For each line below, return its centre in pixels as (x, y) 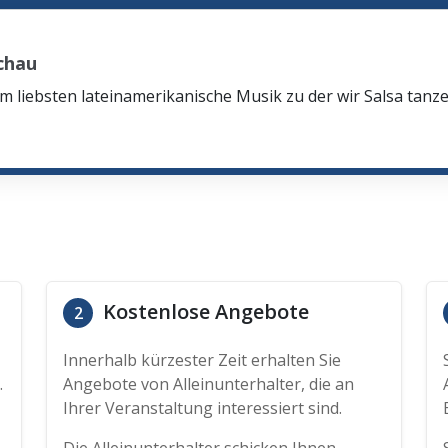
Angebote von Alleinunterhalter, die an (208, 384)
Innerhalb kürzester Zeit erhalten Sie (202, 360)
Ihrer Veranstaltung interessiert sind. (202, 408)
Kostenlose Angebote (203, 311)
